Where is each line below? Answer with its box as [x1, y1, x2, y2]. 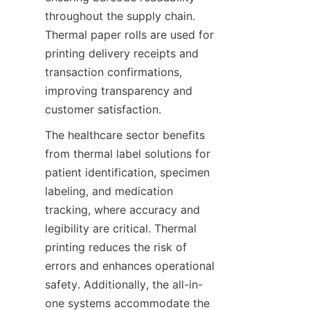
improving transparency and [45, 84, 192, 98]
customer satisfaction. [45, 102, 161, 116]
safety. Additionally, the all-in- [45, 277, 203, 291]
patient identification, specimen [45, 165, 210, 179]
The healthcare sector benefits [45, 128, 205, 142]
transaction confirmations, [45, 65, 182, 79]
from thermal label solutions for [45, 147, 210, 161]
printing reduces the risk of [45, 240, 187, 254]
